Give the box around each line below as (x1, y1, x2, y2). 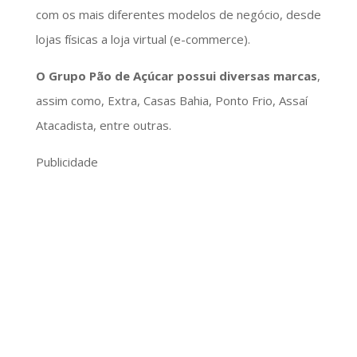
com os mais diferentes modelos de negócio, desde (35, 6, 321, 22)
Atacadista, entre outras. (35, 116, 171, 133)
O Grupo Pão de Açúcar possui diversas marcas (35, 67, 317, 84)
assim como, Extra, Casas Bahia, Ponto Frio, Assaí (35, 92, 308, 108)
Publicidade (35, 153, 98, 170)
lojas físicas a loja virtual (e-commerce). (35, 30, 250, 47)
